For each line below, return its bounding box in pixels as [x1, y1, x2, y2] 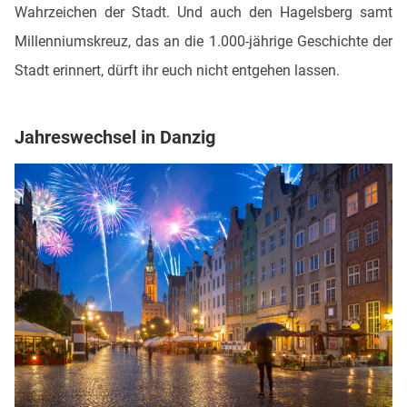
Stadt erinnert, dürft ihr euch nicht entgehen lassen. [15, 62, 343, 80]
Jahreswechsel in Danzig [15, 126, 215, 149]
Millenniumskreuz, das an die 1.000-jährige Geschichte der [15, 33, 392, 51]
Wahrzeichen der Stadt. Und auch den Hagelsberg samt [15, 4, 392, 22]
